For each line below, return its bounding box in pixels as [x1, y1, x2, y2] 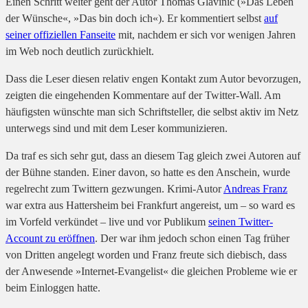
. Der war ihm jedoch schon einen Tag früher [95, 232, 289, 245]
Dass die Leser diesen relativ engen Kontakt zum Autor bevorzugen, [5, 73, 301, 85]
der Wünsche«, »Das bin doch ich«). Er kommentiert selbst [5, 12, 264, 25]
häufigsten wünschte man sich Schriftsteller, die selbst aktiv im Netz [5, 106, 298, 118]
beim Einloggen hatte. [5, 282, 100, 294]
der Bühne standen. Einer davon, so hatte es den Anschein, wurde [5, 166, 290, 179]
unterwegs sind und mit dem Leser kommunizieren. [5, 122, 228, 135]
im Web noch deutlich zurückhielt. [5, 45, 154, 58]
